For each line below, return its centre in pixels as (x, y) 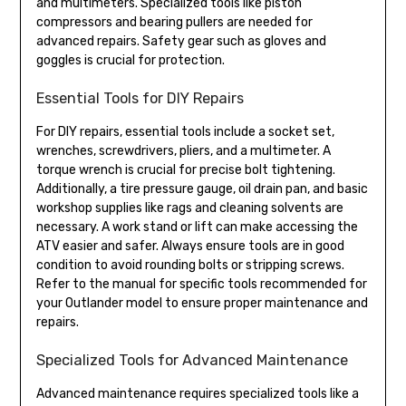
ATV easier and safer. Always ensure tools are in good (190, 246)
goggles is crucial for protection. (130, 60)
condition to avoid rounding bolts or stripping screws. (190, 265)
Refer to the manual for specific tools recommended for (201, 284)
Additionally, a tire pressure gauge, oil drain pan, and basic (202, 188)
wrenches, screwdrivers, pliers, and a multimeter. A (183, 150)
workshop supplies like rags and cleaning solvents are (189, 208)
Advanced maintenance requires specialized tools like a (197, 393)
